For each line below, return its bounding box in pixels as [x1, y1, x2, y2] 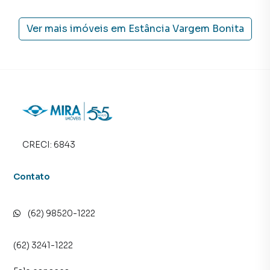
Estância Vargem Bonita [128, 22, 244, 35]
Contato [13, 171, 51, 183]
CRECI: [22, 139, 54, 151]
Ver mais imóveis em [26, 22, 126, 35]
